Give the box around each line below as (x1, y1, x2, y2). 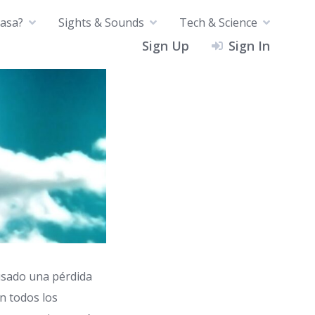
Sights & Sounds (58, 14, 144, 30)
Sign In (229, 37, 270, 54)
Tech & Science (179, 14, 257, 30)
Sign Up (142, 37, 189, 54)
